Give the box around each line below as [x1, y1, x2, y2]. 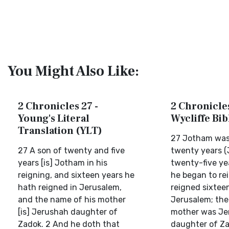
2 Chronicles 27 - [18, 100, 98, 113]
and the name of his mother [18, 195, 126, 204]
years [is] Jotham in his [18, 158, 107, 168]
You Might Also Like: [8, 62, 139, 80]
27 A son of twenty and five [18, 146, 125, 155]
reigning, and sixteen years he [18, 170, 134, 180]
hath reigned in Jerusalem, [18, 182, 122, 192]
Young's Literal [18, 112, 89, 125]
